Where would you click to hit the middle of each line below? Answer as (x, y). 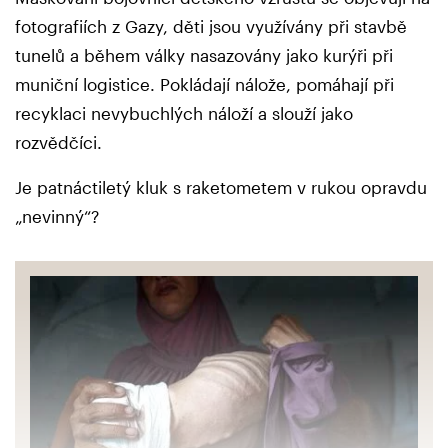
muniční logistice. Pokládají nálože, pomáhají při (204, 84)
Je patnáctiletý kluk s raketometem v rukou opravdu (221, 187)
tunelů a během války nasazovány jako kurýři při (204, 55)
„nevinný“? (57, 216)
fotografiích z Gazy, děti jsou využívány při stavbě (211, 26)
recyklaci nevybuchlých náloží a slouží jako (184, 113)
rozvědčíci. (61, 142)
